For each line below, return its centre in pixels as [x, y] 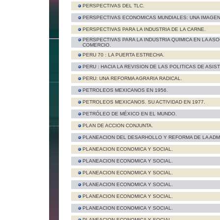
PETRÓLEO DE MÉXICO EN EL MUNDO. [130, 114]
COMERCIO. [97, 45]
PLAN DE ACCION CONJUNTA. [118, 125]
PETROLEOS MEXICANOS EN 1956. [125, 90]
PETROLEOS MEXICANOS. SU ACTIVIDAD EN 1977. [144, 102]
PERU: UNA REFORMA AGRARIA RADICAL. [132, 78]
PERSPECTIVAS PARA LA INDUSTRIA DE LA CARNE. [144, 29]
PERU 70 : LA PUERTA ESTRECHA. [124, 55]
